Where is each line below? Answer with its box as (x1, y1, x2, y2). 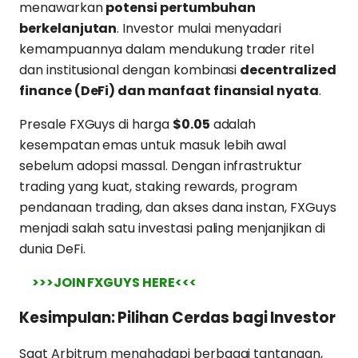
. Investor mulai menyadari (117, 18, 282, 38)
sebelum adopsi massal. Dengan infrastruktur (19, 156, 302, 175)
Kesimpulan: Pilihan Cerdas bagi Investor (19, 307, 336, 329)
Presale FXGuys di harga (19, 114, 173, 133)
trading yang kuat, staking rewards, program (19, 177, 297, 196)
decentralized (240, 60, 336, 79)
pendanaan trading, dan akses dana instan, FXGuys (19, 197, 336, 217)
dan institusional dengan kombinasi (19, 60, 241, 79)
